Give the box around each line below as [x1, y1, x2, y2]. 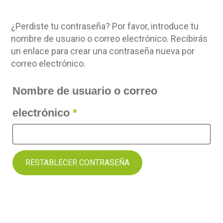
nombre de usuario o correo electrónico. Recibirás [11, 33, 208, 44]
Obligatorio [77, 106, 134, 118]
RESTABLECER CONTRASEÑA [25, 158, 130, 167]
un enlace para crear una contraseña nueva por [11, 46, 195, 56]
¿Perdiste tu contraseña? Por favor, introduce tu [11, 21, 199, 31]
